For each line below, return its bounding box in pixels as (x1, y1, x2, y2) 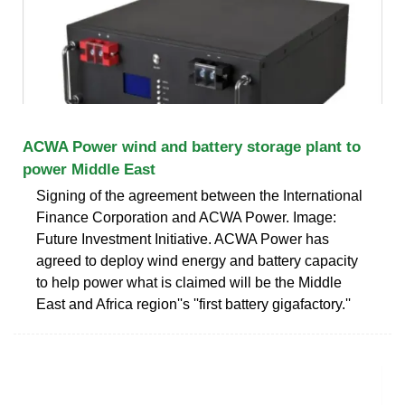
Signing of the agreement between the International (36, 187, 363, 203)
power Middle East (23, 160, 155, 178)
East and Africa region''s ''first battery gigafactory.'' (36, 296, 351, 312)
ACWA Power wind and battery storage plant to (23, 137, 361, 155)
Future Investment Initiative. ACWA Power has (36, 231, 329, 247)
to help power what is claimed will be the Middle (36, 274, 342, 290)
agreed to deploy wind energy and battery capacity (36, 252, 358, 268)
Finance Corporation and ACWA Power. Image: (36, 209, 336, 225)
